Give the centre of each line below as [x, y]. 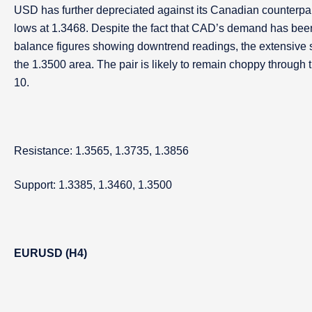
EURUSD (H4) [50, 253]
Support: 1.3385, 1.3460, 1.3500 [93, 185]
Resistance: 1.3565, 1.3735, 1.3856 [101, 151]
